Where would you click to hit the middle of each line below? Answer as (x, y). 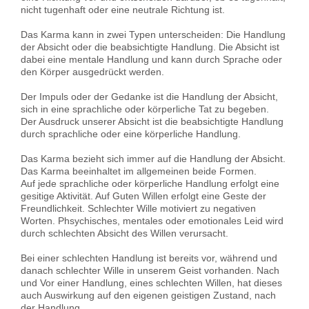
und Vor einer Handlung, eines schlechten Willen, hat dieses (151, 282)
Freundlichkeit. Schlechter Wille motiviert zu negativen (138, 208)
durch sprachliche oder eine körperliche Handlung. (131, 133)
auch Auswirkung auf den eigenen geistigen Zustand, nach (148, 295)
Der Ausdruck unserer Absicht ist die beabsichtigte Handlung (152, 121)
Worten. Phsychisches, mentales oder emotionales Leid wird (152, 220)
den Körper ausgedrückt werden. (92, 71)
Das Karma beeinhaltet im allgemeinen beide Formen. (139, 171)
